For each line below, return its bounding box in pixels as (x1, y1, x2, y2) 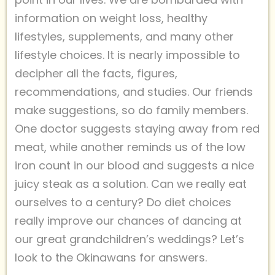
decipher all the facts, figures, (15, 65, 177, 81)
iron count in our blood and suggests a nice (15, 157, 254, 173)
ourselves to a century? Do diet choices (15, 194, 231, 210)
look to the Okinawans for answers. (15, 249, 207, 265)
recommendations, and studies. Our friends (15, 83, 253, 99)
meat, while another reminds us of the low (15, 139, 246, 155)
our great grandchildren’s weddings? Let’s (15, 231, 244, 247)
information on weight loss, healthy (15, 10, 207, 26)
